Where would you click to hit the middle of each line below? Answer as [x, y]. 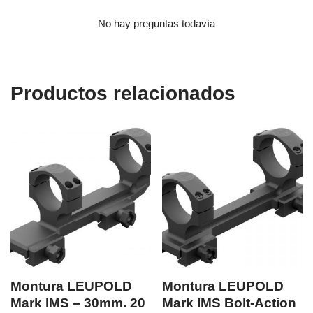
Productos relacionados [123, 93]
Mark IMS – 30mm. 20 [78, 303]
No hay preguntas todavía [156, 23]
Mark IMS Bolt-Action [230, 303]
